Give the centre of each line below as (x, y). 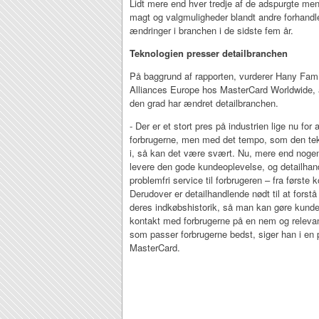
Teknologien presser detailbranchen (209, 53)
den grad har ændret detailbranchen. (205, 103)
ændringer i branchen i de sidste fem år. (211, 30)
